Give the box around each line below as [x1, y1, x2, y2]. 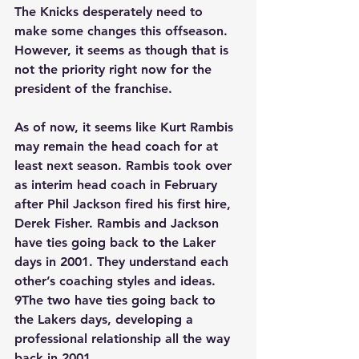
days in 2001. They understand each [14, 254, 232, 270]
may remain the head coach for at [14, 139, 222, 155]
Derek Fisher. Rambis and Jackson [14, 216, 223, 232]
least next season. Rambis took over [14, 158, 236, 174]
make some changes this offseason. [14, 23, 232, 39]
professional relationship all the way [14, 331, 234, 347]
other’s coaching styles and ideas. [14, 273, 220, 289]
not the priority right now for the [14, 62, 216, 78]
